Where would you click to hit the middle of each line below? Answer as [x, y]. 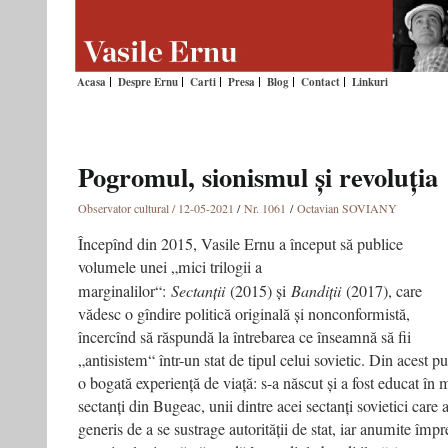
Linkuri [370, 82]
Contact [320, 82]
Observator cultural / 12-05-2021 [156, 208]
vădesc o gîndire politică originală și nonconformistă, [244, 314]
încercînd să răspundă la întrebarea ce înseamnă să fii [244, 337]
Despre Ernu [148, 82]
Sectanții [198, 290]
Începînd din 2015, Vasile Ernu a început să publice [240, 244]
